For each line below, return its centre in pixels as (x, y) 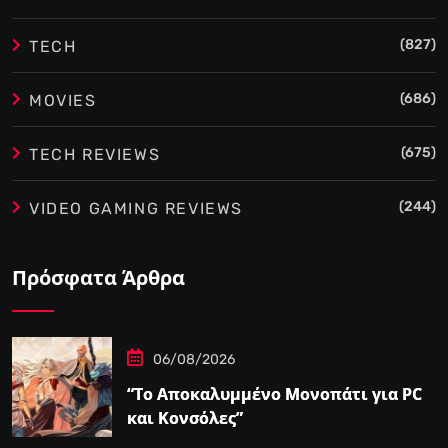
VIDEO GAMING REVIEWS (136, 209)
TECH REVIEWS (95, 155)
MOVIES (63, 101)
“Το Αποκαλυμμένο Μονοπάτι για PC (274, 394)
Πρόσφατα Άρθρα (98, 278)
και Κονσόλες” (185, 418)
